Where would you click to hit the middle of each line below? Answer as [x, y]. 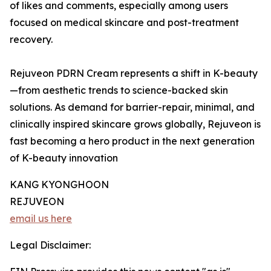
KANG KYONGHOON [59, 185]
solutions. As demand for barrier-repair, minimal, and [132, 107]
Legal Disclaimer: [50, 245]
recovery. [31, 40]
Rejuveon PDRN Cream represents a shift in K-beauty [134, 73]
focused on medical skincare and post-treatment [124, 23]
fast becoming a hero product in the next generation [132, 141]
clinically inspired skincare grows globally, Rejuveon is [135, 124]
